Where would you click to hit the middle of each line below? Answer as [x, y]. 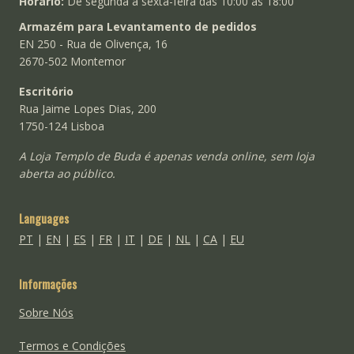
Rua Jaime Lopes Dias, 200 [87, 109]
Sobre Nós [46, 313]
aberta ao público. [67, 174]
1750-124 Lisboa [61, 126]
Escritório [46, 92]
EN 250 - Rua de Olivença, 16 [93, 44]
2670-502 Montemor [72, 62]
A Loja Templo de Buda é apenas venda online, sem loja [166, 156]
